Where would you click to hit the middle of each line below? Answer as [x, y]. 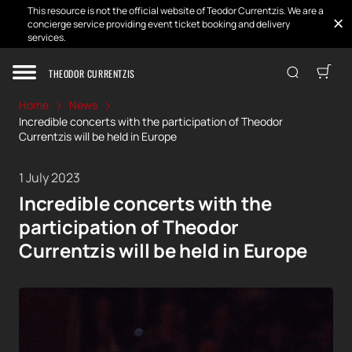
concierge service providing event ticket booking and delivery [159, 24]
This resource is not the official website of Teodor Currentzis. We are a [176, 11]
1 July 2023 [49, 178]
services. [47, 37]
